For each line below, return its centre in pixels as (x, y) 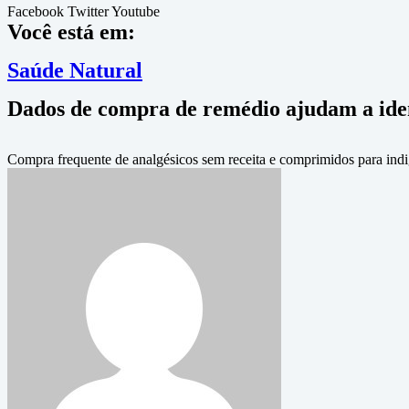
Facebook (36, 11)
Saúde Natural (75, 70)
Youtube (136, 11)
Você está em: (71, 32)
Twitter (88, 11)
